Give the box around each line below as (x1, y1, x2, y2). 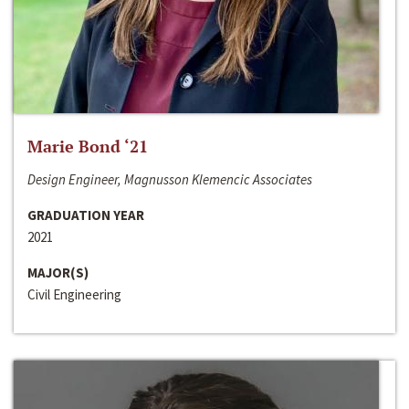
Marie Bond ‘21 (27, 135, 148, 158)
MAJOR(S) (27, 264, 89, 282)
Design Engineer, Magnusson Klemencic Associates (27, 171, 312, 189)
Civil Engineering (27, 286, 121, 304)
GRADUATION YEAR (27, 206, 144, 225)
